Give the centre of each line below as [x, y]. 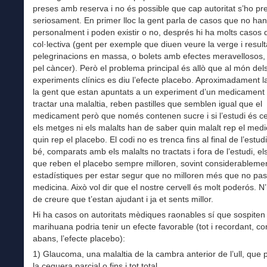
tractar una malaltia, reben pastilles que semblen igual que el [148, 103]
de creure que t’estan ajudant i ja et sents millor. [123, 199]
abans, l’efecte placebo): [79, 238]
